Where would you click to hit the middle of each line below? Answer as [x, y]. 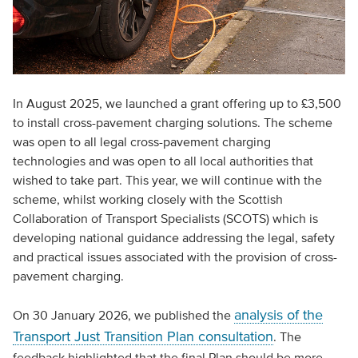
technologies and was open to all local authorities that [163, 160]
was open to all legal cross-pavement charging [141, 141]
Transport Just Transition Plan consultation [143, 336]
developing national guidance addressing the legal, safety [173, 237]
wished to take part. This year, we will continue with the [167, 179]
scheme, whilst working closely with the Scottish [147, 199]
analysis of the [278, 314]
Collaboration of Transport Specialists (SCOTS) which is [165, 218]
